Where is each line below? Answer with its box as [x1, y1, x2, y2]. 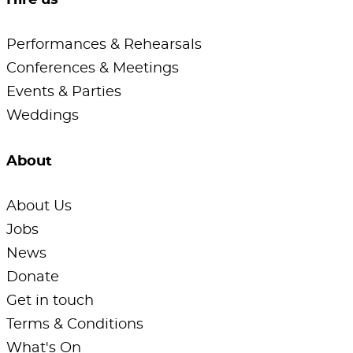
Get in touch [6, 294, 94, 309]
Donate [6, 270, 59, 285]
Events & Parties [6, 85, 121, 100]
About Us [6, 199, 72, 214]
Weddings [6, 109, 79, 124]
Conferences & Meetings [6, 61, 179, 76]
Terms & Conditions [6, 318, 143, 333]
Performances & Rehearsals [6, 38, 202, 53]
